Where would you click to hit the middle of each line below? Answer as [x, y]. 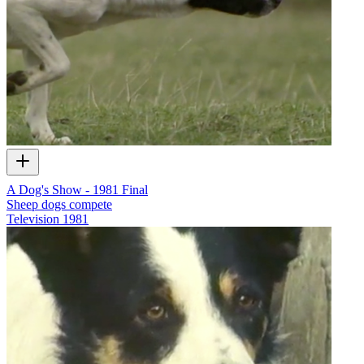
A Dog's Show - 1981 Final [77, 190]
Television [33, 219]
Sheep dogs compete [59, 204]
